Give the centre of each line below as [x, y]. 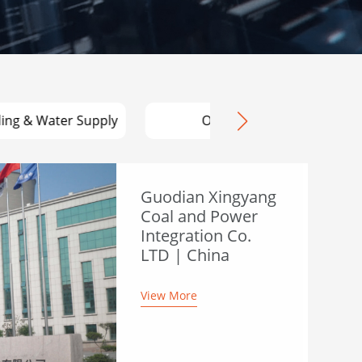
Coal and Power [199, 216]
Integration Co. [196, 236]
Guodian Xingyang [208, 197]
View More [168, 295]
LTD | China [185, 255]
